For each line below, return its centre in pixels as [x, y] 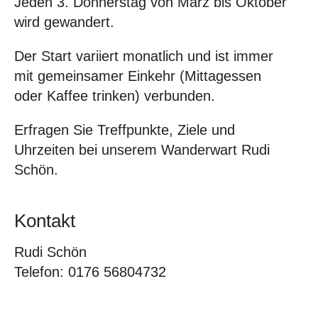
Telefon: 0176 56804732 [90, 272]
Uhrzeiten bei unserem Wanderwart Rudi [142, 150]
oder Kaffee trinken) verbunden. [115, 96]
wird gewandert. [64, 22]
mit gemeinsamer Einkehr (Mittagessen [138, 76]
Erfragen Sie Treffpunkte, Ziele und [125, 130]
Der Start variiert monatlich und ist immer [144, 56]
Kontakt [45, 221]
